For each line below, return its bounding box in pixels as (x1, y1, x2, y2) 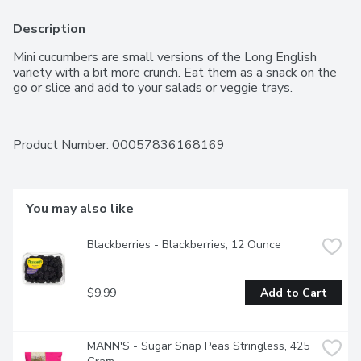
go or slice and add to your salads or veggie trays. (13, 79, 293, 98)
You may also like (26, 200, 134, 218)
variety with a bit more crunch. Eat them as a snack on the (13, 64, 337, 82)
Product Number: (13, 136, 112, 155)
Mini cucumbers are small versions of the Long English (13, 48, 317, 67)
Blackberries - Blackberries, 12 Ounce (87, 237, 281, 253)
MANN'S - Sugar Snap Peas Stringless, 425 (87, 338, 309, 355)
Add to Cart (259, 284, 327, 301)
